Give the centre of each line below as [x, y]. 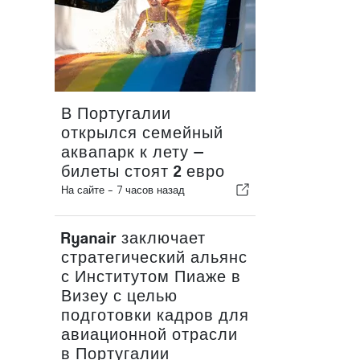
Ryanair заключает [133, 238]
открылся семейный [142, 133]
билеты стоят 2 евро [143, 172]
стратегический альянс [154, 258]
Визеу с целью [119, 296]
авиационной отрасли [149, 335]
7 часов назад [151, 190]
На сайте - [89, 190]
